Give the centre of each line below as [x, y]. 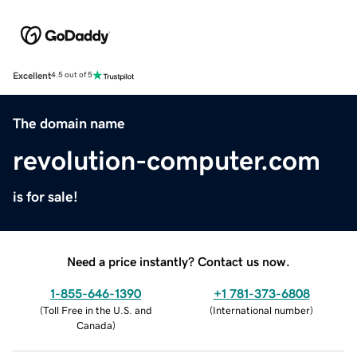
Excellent [32, 75]
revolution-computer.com [167, 160]
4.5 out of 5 [72, 75]
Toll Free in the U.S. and [97, 310]
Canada [94, 325]
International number [261, 310]
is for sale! [45, 196]
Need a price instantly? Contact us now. [178, 261]
